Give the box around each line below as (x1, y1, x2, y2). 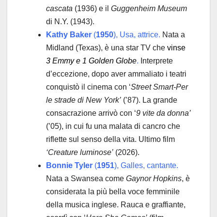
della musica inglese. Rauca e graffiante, (46, 200, 186, 209)
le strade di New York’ (46, 95, 121, 104)
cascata (46, 4, 73, 13)
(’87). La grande (121, 95, 177, 104)
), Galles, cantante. (114, 161, 178, 170)
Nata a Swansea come (46, 174, 126, 183)
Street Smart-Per (131, 82, 188, 91)
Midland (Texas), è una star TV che (46, 43, 167, 52)
